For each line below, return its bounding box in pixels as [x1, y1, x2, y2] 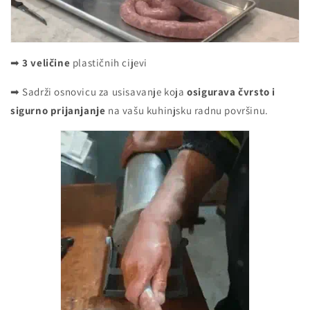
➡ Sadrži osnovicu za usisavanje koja [10, 85, 188, 99]
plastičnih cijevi [70, 56, 148, 70]
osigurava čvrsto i [187, 85, 276, 99]
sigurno [10, 104, 51, 118]
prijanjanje [50, 104, 106, 118]
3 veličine [22, 56, 71, 70]
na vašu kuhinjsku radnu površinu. [105, 104, 274, 118]
